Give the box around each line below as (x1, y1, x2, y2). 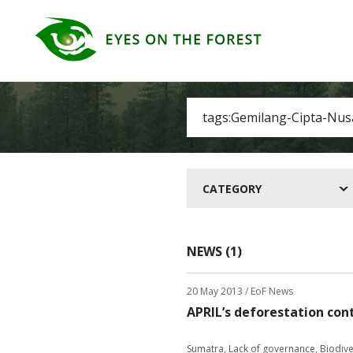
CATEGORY (203, 181, 262, 196)
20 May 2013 (187, 284, 243, 298)
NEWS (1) (187, 243, 242, 260)
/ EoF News (243, 284, 293, 298)
